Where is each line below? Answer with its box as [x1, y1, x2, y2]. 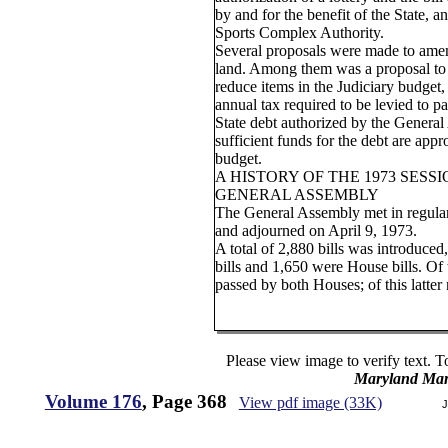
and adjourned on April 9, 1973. [215, 222, 418, 239]
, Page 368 [141, 391, 227, 412]
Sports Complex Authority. [215, 24, 385, 41]
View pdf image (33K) [238, 394, 382, 411]
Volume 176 [44, 391, 142, 412]
